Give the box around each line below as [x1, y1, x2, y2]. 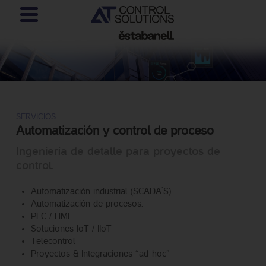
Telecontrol [31, 236, 75, 246]
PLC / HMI [31, 211, 69, 221]
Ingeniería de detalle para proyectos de [16, 145, 220, 158]
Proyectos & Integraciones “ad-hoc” [31, 249, 170, 259]
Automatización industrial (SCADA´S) [31, 186, 171, 197]
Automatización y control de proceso [16, 123, 214, 138]
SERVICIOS [16, 112, 56, 122]
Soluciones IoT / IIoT [31, 224, 112, 234]
